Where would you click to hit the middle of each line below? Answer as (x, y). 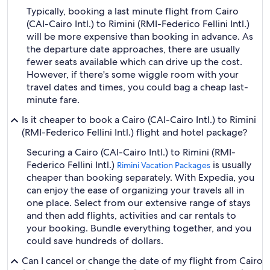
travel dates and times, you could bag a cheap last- (137, 87)
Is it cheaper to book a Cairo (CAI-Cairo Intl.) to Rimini (139, 120)
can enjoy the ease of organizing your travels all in (135, 190)
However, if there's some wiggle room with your (133, 74)
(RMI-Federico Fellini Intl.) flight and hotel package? (134, 132)
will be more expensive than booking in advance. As (140, 36)
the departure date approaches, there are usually (133, 49)
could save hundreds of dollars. (95, 241)
